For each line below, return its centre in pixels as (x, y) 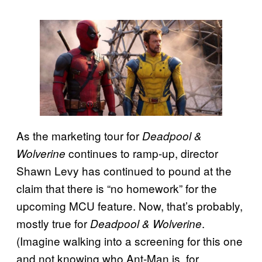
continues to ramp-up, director (142, 153)
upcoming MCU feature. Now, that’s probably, (130, 205)
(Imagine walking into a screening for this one (130, 240)
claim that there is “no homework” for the (117, 188)
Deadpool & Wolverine (146, 223)
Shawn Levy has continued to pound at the (124, 170)
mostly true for (53, 223)
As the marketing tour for (79, 135)
